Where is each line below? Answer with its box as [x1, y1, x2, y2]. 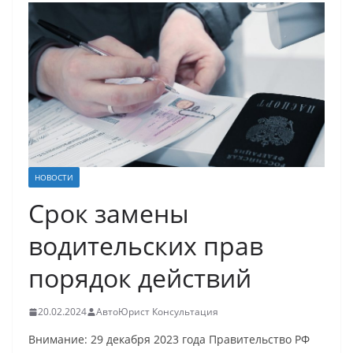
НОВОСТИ [35, 172, 73, 184]
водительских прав [28, 229, 263, 263]
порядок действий [28, 261, 251, 295]
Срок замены [28, 196, 189, 231]
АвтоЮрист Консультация [96, 305, 218, 319]
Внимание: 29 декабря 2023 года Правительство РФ [28, 332, 310, 347]
